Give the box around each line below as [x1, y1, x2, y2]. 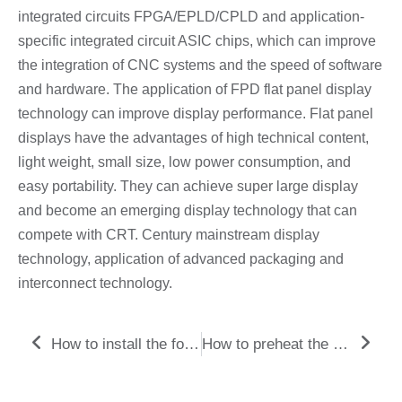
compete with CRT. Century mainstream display [18, 227, 319, 243]
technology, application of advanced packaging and [18, 251, 344, 267]
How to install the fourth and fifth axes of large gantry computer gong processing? [184, 336, 199, 354]
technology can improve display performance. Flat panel [18, 106, 373, 122]
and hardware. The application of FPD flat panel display [18, 82, 371, 98]
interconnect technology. [18, 275, 172, 292]
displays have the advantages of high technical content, [18, 130, 369, 146]
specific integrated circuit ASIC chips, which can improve [18, 33, 376, 49]
